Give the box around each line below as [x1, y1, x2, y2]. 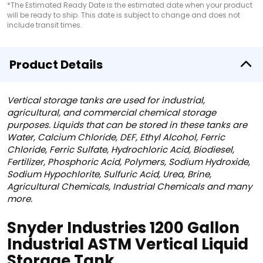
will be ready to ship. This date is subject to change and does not [7, 10, 240, 20]
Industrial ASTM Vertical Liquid [7, 234, 248, 255]
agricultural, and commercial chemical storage [7, 106, 216, 119]
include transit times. [7, 20, 82, 30]
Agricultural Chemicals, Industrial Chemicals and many [7, 180, 252, 193]
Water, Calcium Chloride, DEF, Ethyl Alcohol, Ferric [7, 131, 225, 143]
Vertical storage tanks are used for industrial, [7, 94, 205, 106]
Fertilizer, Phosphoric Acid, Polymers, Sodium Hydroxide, [7, 156, 250, 168]
